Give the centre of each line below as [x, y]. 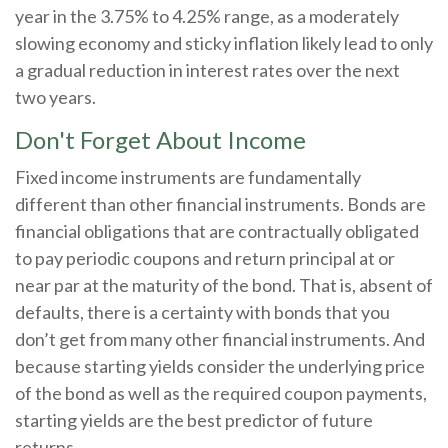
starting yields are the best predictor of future [194, 420]
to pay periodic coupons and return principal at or [205, 258]
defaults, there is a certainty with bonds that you [202, 312]
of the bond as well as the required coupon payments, [221, 393]
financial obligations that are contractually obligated [217, 231]
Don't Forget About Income [160, 140]
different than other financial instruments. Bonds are [220, 204]
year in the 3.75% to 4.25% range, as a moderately [207, 16]
